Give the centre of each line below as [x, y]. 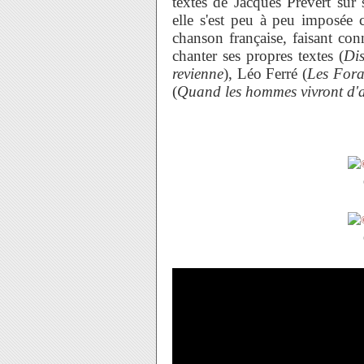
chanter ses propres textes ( [258, 55]
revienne [198, 73]
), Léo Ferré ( [266, 73]
